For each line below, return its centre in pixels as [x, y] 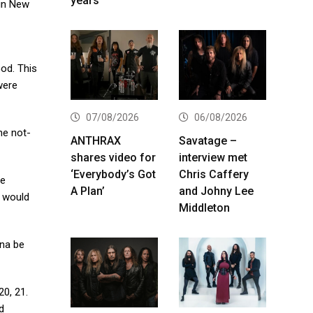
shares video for [113, 157]
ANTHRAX [96, 140]
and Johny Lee [216, 191]
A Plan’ [88, 191]
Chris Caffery [214, 174]
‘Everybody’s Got [113, 174]
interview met [213, 157]
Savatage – [208, 140]
